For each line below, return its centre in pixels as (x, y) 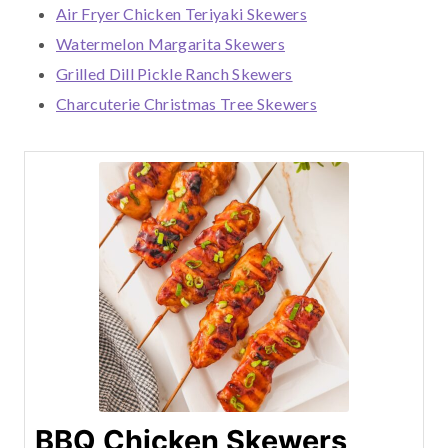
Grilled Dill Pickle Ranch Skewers (174, 74)
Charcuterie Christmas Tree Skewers (186, 104)
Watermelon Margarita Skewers (170, 44)
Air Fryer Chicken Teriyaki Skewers (181, 14)
